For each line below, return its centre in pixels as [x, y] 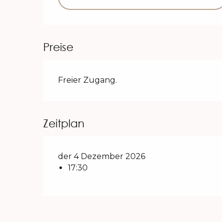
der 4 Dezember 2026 [102, 156]
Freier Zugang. [88, 80]
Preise [58, 47]
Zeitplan [64, 123]
